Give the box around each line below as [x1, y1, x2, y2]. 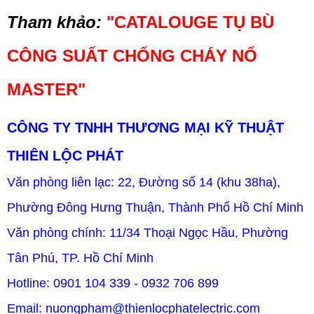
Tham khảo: [7, 13, 102, 32]
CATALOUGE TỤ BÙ [114, 13, 274, 32]
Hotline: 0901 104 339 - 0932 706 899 [7, 276, 219, 290]
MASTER [7, 80, 78, 99]
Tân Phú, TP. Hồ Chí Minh [7, 251, 153, 265]
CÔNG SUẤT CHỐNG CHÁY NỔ [7, 46, 257, 65]
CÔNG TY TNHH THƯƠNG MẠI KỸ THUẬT [7, 120, 284, 135]
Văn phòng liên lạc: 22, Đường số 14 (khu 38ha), [7, 175, 280, 189]
